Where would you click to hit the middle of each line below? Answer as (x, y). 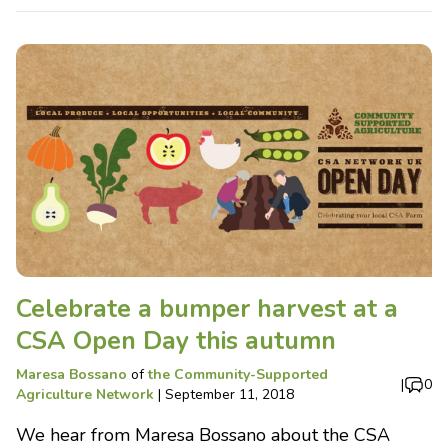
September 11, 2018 (229, 395)
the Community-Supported (238, 375)
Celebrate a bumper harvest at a (207, 309)
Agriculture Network (85, 395)
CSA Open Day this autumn (176, 341)
